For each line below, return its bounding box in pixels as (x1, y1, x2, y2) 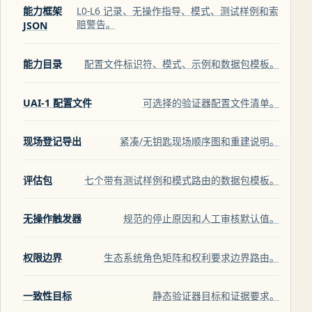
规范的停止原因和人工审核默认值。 (123, 212, 279, 226)
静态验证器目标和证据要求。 (152, 289, 279, 303)
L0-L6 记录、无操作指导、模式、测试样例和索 (76, 3, 279, 17)
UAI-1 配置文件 (23, 95, 92, 109)
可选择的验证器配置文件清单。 (142, 95, 279, 109)
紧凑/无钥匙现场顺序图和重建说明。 (119, 134, 279, 148)
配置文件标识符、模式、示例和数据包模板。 (84, 57, 279, 71)
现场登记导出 (23, 134, 81, 148)
